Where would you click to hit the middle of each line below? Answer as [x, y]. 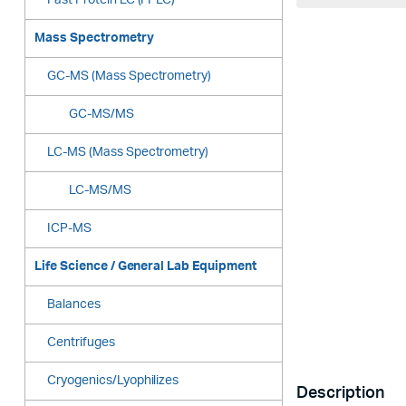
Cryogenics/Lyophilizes [113, 381]
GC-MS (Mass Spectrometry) [130, 77]
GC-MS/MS [101, 115]
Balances [74, 305]
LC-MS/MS [100, 191]
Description [340, 394]
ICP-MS [69, 229]
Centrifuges [81, 343]
